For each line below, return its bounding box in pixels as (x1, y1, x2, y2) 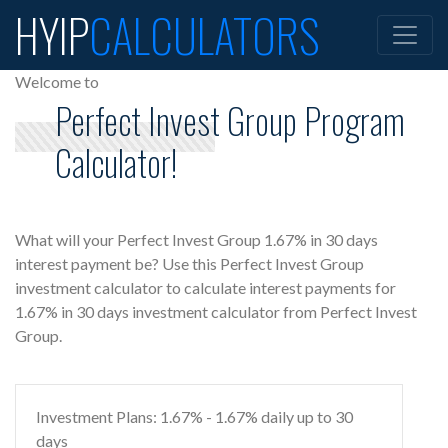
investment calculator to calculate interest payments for (15, 278, 396, 297)
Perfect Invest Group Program (55, 94, 405, 146)
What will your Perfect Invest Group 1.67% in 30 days (15, 230, 378, 249)
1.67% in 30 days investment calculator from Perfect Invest (15, 302, 417, 321)
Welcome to (15, 72, 99, 91)
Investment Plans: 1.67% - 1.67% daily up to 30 (36, 407, 353, 426)
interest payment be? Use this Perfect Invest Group (15, 254, 364, 273)
